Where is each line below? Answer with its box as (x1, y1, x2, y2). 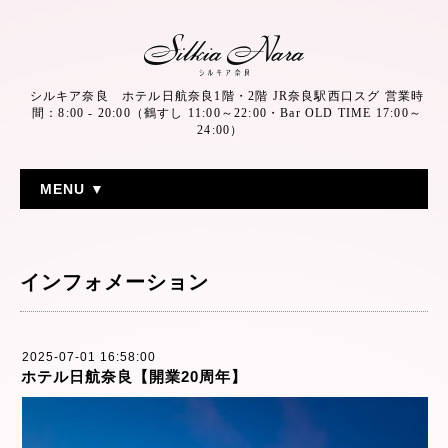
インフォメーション (20, 271, 209, 293)
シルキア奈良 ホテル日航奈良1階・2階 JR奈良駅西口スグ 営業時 (29, 89, 425, 103)
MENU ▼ (40, 181, 105, 197)
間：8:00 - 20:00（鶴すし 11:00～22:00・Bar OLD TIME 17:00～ (32, 106, 422, 120)
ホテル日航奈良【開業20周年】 (21, 368, 247, 385)
